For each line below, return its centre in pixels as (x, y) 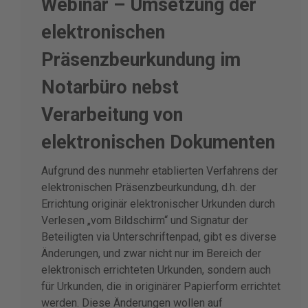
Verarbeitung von (112, 114)
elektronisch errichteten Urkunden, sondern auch (156, 269)
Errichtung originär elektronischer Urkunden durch (158, 203)
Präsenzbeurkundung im (141, 59)
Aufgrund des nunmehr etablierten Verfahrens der (159, 170)
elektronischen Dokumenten (158, 142)
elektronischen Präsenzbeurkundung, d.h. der (148, 187)
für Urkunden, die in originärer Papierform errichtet (161, 286)
